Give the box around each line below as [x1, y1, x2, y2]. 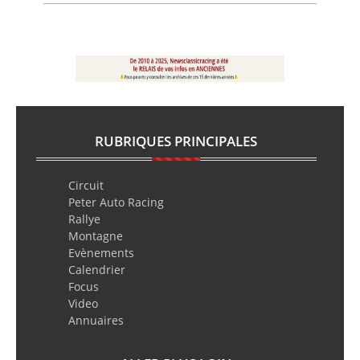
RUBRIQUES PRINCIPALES [95, 131, 258, 150]
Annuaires [67, 312, 124, 328]
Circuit [67, 177, 104, 193]
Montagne [67, 227, 123, 243]
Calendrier [67, 261, 125, 277]
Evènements [67, 244, 134, 260]
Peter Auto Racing [67, 194, 164, 210]
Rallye [67, 211, 100, 227]
